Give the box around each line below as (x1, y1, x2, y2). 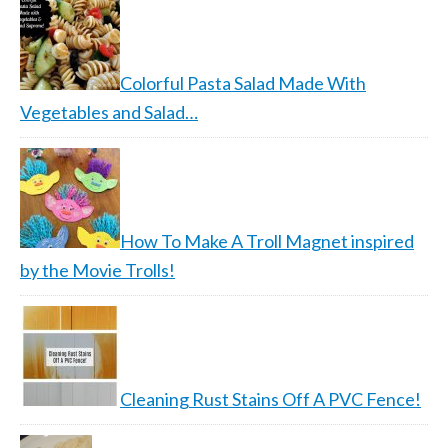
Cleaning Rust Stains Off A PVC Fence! (120, 388, 421, 410)
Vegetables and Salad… (20, 101, 198, 123)
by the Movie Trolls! (20, 259, 175, 281)
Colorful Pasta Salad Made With (120, 72, 366, 94)
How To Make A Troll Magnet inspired (120, 230, 414, 252)
